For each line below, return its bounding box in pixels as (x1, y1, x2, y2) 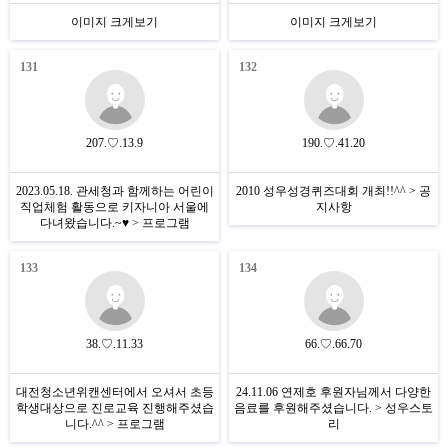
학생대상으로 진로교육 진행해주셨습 (15, 401, 214, 415)
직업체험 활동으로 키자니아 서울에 (20, 200, 209, 214)
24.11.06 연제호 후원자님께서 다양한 (236, 385, 431, 399)
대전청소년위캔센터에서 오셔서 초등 (15, 385, 214, 399)
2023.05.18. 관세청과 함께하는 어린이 (15, 184, 214, 198)
